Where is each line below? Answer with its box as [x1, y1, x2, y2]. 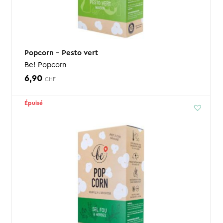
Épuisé [24, 100, 43, 107]
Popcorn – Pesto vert [24, 49, 98, 57]
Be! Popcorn [24, 61, 66, 69]
